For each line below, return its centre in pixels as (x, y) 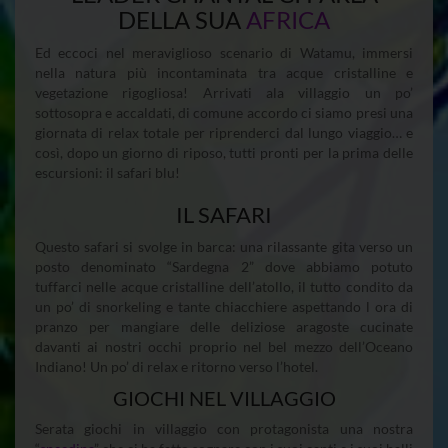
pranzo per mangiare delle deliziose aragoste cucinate (224, 326)
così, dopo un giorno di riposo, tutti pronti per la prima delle (224, 152)
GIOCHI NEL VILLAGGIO (224, 397)
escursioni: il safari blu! (107, 172)
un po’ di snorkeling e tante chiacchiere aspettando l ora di (224, 306)
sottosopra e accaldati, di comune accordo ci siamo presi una (224, 112)
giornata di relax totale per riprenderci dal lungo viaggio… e (224, 132)
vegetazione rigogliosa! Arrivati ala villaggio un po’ (224, 92)
